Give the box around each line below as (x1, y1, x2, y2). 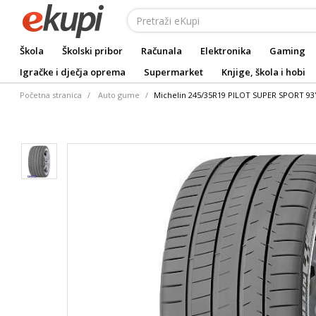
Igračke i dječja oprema (20, 66, 126, 78)
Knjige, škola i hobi (221, 66, 305, 78)
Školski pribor (62, 44, 123, 57)
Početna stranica (20, 90, 82, 100)
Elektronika (200, 44, 251, 57)
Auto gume (98, 90, 140, 100)
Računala (141, 44, 182, 57)
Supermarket (144, 66, 203, 78)
